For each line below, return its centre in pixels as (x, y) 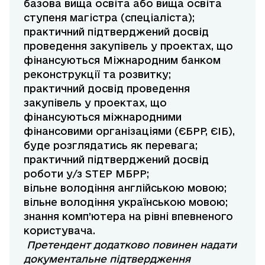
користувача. (59, 231)
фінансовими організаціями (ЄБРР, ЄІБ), (129, 131)
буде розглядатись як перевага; (111, 146)
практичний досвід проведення (107, 89)
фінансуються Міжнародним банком (122, 60)
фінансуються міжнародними (103, 117)
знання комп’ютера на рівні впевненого (128, 216)
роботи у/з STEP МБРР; (86, 174)
